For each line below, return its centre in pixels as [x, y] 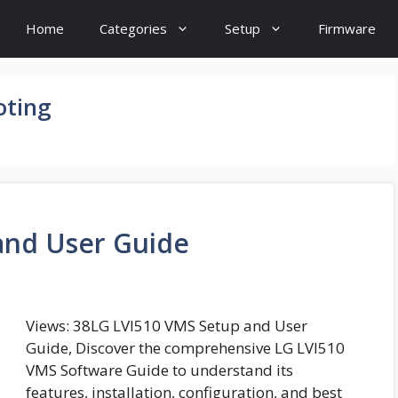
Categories [133, 28]
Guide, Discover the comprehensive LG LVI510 [185, 348]
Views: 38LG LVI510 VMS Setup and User [167, 326]
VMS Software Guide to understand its [159, 370]
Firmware [347, 28]
